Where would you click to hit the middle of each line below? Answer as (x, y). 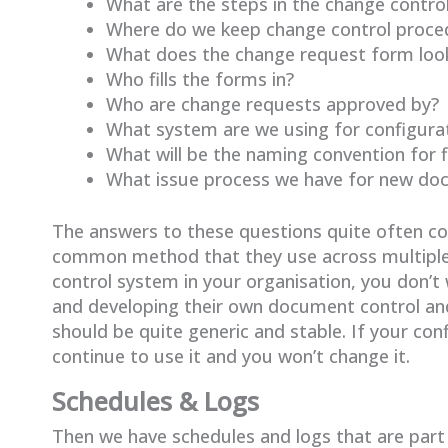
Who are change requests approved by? (272, 104)
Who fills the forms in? (200, 79)
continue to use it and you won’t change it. (231, 356)
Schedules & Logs (155, 401)
